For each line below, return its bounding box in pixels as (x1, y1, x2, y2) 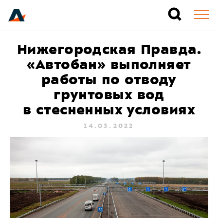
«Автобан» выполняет (27, 57, 191, 72)
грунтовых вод (54, 87, 164, 102)
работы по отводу (41, 72, 177, 87)
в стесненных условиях (22, 102, 196, 117)
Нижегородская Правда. (17, 42, 201, 57)
